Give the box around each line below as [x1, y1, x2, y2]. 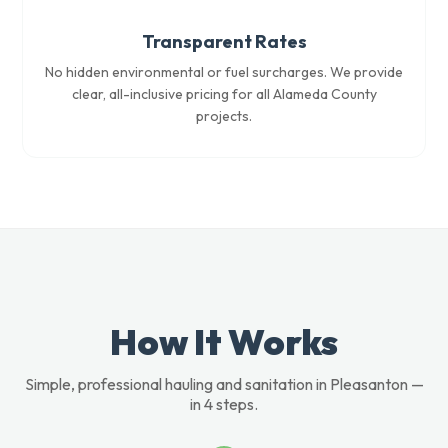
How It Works [110, 319, 338, 364]
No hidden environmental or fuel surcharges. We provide [45, 63, 403, 81]
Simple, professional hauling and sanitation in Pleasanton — [24, 374, 424, 394]
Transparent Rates [141, 30, 307, 53]
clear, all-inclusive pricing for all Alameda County [71, 85, 377, 103]
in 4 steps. [190, 394, 258, 414]
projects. [196, 107, 252, 125]
